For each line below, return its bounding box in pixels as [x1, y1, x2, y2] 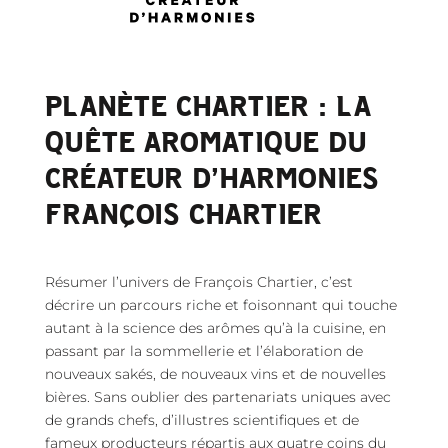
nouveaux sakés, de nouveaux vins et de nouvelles [44, 365, 386, 383]
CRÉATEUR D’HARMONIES [44, 160, 379, 194]
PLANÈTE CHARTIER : [44, 88, 336, 122]
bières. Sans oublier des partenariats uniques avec [44, 388, 391, 406]
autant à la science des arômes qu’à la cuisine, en [44, 319, 386, 337]
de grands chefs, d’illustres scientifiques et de [44, 411, 359, 429]
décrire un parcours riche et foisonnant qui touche [44, 296, 397, 314]
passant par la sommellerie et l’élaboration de [44, 342, 363, 360]
